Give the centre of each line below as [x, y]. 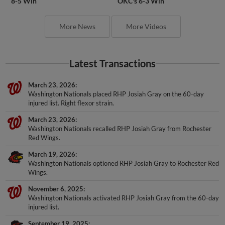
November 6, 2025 [56, 189]
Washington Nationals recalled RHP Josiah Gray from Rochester [120, 128]
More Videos [146, 26]
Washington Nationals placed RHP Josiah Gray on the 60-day [116, 94]
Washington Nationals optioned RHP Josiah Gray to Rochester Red [124, 163]
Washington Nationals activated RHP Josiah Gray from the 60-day [124, 198]
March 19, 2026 [52, 154]
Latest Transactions [113, 63]
